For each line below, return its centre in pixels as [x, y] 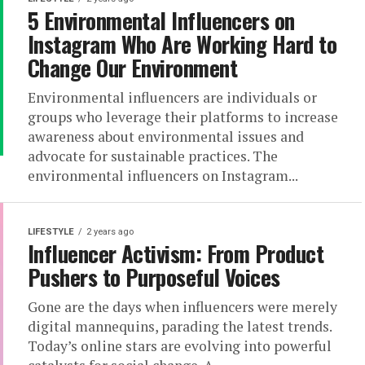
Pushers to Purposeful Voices [154, 277]
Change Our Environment [133, 68]
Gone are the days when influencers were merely [182, 307]
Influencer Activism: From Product [176, 253]
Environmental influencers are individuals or [172, 97]
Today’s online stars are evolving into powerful [180, 346]
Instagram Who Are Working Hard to [182, 44]
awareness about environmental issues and [166, 136]
